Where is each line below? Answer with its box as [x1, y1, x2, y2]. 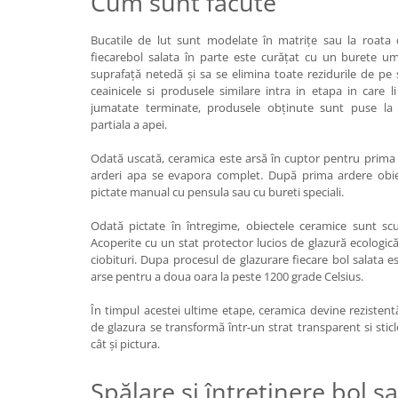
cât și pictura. [91, 336, 160, 352]
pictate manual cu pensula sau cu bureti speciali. [91, 184, 344, 200]
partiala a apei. [91, 116, 167, 132]
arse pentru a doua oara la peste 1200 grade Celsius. [91, 268, 363, 284]
